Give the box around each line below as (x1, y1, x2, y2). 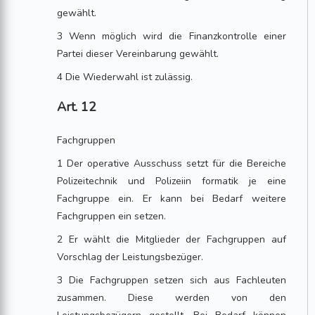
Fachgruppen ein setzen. (57, 210, 167, 223)
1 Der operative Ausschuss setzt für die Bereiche (57, 157, 286, 170)
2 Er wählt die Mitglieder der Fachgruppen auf (57, 233, 286, 246)
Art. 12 (57, 98, 97, 115)
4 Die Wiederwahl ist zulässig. (57, 70, 193, 84)
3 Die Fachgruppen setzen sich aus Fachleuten (57, 274, 286, 287)
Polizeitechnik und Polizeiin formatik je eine (57, 174, 286, 188)
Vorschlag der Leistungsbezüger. (57, 250, 204, 264)
